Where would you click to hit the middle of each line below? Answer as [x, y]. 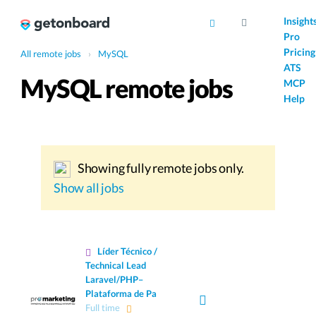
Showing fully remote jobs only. [160, 168]
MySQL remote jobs [127, 88]
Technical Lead [116, 266]
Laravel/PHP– [114, 280]
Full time [103, 308]
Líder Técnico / [127, 251]
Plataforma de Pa [121, 294]
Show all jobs [89, 188]
